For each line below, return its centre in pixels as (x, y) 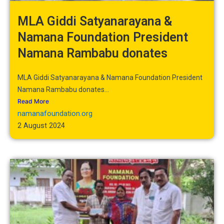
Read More (33, 101)
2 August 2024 (41, 125)
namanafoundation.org (55, 113)
